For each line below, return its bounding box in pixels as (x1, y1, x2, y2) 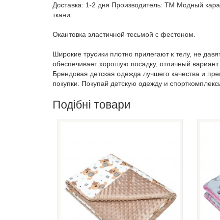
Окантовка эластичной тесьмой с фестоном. (53, 30, 195, 38)
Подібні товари (53, 98, 131, 111)
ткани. (53, 10, 72, 19)
